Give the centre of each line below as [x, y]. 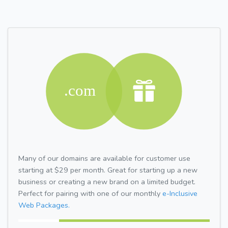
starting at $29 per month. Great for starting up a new [108, 170]
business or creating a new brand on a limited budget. [107, 181]
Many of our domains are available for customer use [104, 158]
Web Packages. [44, 205]
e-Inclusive [180, 193]
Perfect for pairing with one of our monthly [90, 193]
